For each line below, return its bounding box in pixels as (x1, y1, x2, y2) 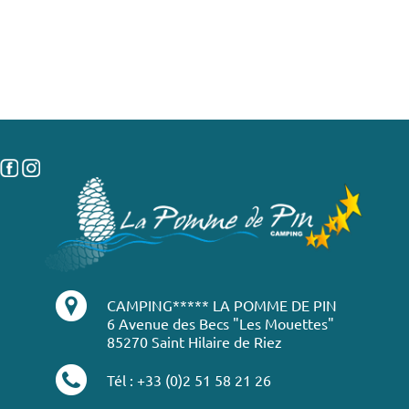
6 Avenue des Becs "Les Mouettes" (107, 314, 334, 333)
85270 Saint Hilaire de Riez (107, 332, 282, 351)
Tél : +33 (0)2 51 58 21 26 (107, 371, 271, 390)
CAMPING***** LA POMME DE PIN (107, 296, 337, 315)
